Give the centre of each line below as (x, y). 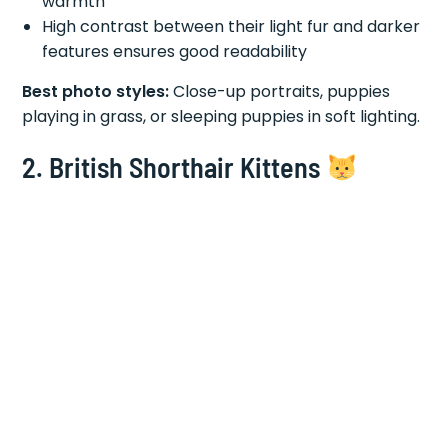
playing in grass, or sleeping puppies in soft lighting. (221, 116)
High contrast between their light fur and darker (231, 26)
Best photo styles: (96, 91)
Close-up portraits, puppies (280, 91)
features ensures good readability (175, 51)
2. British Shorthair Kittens (174, 166)
